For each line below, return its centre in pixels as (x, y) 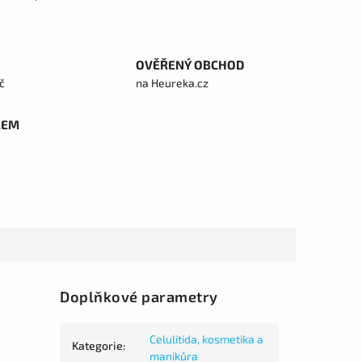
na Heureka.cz (172, 83)
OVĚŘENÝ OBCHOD (190, 65)
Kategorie (98, 346)
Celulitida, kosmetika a (207, 339)
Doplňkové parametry (139, 297)
